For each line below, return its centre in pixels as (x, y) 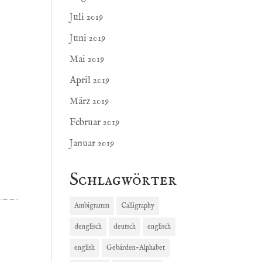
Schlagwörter (123, 180)
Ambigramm (92, 206)
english (85, 248)
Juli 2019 (87, 18)
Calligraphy (138, 206)
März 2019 (89, 102)
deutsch (125, 227)
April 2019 (90, 81)
